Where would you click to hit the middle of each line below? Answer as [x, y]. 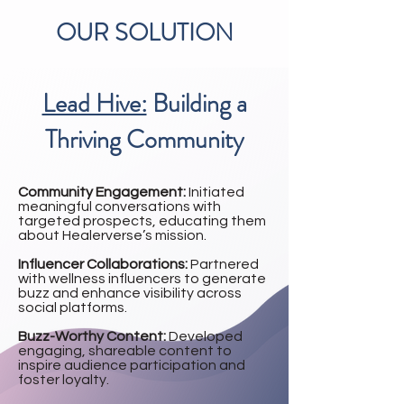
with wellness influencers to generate [142, 279]
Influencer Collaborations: [103, 264]
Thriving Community [144, 140]
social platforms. [73, 308]
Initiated [215, 192]
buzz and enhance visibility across [130, 293]
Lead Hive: [94, 104]
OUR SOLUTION [144, 32]
